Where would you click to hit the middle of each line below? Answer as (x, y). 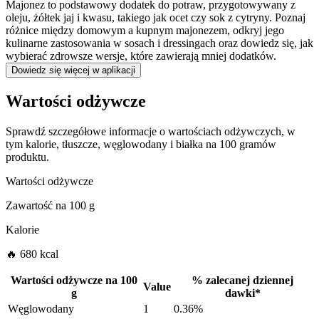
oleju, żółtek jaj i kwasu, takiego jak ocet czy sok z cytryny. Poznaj (156, 18)
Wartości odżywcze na (64, 281)
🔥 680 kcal (32, 254)
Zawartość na (36, 206)
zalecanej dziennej (250, 281)
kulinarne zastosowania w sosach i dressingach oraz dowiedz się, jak (159, 43)
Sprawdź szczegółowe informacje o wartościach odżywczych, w (151, 132)
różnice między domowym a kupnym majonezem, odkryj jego (145, 31)
